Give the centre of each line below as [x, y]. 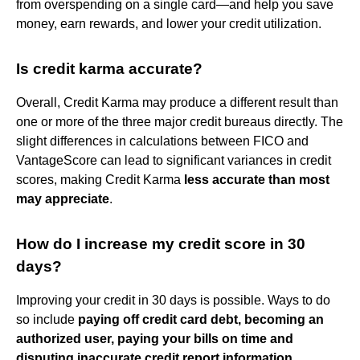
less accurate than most [257, 179]
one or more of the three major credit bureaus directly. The [180, 121]
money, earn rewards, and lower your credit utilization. [169, 23]
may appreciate [63, 198]
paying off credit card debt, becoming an [201, 319]
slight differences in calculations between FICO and [162, 141]
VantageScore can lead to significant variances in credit [174, 160]
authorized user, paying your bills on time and [155, 338]
